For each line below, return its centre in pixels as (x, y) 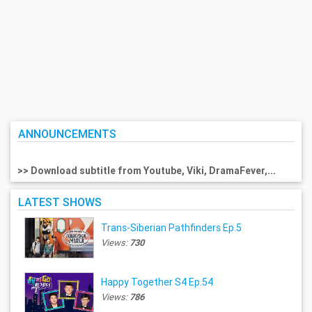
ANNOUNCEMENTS (67, 133)
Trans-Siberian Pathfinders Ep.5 (172, 227)
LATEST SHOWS (60, 202)
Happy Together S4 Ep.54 (157, 282)
